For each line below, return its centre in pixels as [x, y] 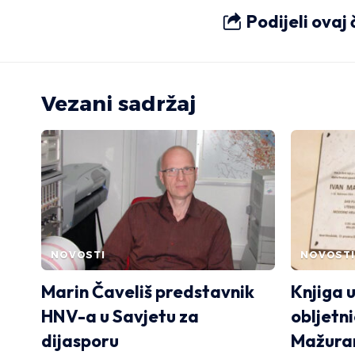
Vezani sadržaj [118, 103]
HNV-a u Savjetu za [120, 316]
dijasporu [80, 340]
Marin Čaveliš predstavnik [148, 291]
